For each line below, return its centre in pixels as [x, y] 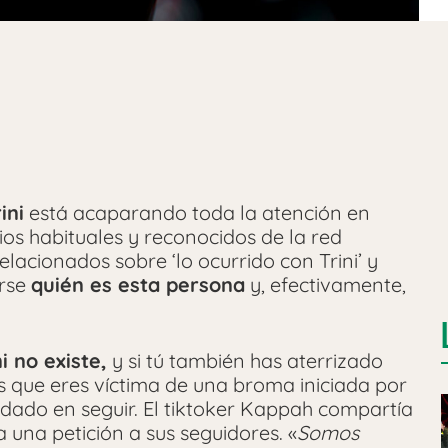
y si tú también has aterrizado [245, 360]
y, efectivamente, [325, 284]
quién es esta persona [138, 284]
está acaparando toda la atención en [197, 212]
